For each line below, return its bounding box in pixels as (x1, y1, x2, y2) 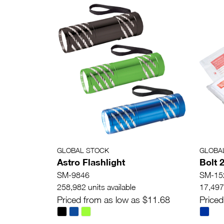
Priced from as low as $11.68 (57, 194, 170, 205)
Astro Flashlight (57, 156, 125, 167)
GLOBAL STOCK (57, 145, 109, 154)
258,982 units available (57, 182, 135, 191)
